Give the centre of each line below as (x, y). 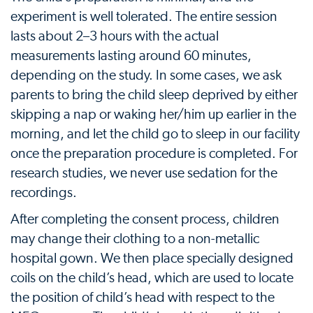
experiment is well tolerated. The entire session (144, 17)
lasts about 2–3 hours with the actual (115, 37)
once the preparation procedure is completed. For (154, 154)
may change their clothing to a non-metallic (135, 239)
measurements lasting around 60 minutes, (131, 56)
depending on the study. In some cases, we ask (146, 76)
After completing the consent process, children (145, 220)
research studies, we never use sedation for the (144, 174)
